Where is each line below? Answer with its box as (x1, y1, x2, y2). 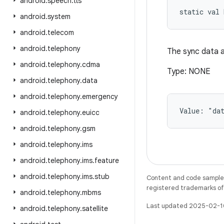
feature (94, 156, 119, 165)
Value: (179, 106, 208, 115)
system (47, 12, 70, 21)
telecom (47, 28, 74, 37)
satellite (82, 204, 108, 213)
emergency (82, 92, 118, 101)
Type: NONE (167, 66, 210, 76)
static (179, 7, 203, 16)
